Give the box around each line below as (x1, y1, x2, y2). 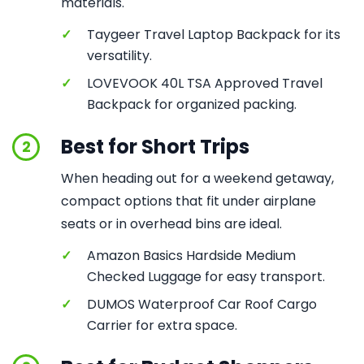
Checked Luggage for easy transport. (87, 267, 325, 286)
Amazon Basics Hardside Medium (87, 246, 296, 265)
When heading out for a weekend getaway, (61, 169, 334, 188)
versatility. (87, 46, 152, 65)
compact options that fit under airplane (61, 192, 316, 210)
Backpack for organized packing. (87, 95, 297, 114)
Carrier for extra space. (87, 316, 237, 335)
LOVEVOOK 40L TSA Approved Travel (87, 74, 323, 93)
